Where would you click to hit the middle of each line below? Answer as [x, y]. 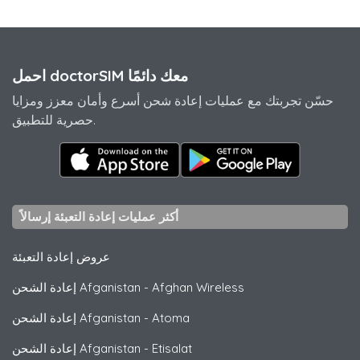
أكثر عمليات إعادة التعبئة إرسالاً [99, 216]
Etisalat [172, 348]
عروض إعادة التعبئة [61, 256]
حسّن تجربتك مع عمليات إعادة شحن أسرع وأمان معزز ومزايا [173, 100]
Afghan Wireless [198, 287]
